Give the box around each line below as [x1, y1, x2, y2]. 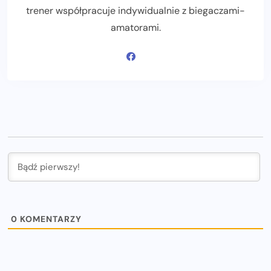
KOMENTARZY [18, 214, 82, 225]
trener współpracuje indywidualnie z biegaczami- [26, 4, 245, 18]
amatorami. [110, 21, 161, 34]
